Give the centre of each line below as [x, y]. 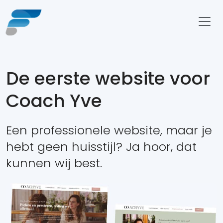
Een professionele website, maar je [109, 130]
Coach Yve [54, 101]
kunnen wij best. [54, 163]
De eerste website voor [108, 78]
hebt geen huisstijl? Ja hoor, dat [101, 147]
